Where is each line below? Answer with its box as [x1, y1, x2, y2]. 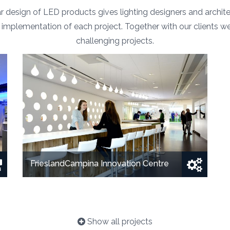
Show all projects [85, 216, 152, 226]
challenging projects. [76, 35, 154, 46]
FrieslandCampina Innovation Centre [30, 158, 169, 168]
